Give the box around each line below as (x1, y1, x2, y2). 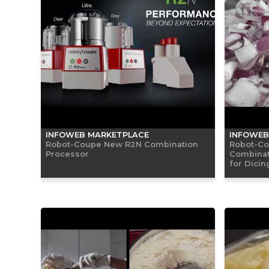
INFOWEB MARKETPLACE (46, 130, 149, 139)
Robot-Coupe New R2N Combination (46, 139, 198, 149)
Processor (46, 148, 89, 159)
